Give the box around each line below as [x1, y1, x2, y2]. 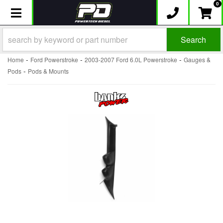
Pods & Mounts [28, 67, 69, 75]
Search [181, 33, 207, 45]
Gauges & [184, 55, 211, 64]
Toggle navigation [10, 2, 102, 20]
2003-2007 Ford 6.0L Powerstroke [85, 55, 177, 64]
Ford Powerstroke [30, 55, 78, 64]
